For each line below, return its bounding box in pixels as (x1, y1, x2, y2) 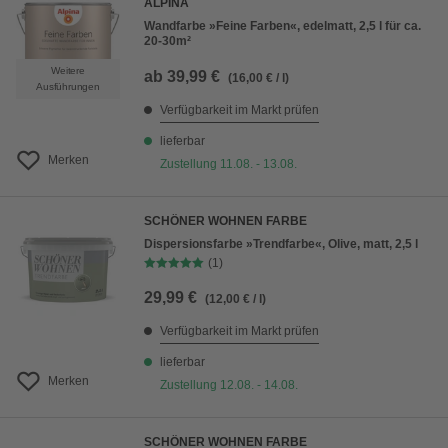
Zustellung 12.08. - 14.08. (160, 378, 298, 392)
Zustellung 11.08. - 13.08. (160, 157, 297, 171)
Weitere (51, 65, 85, 76)
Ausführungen (36, 81, 100, 92)
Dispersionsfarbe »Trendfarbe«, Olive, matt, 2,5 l (144, 237, 418, 251)
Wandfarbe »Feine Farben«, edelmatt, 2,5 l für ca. (144, 19, 421, 33)
